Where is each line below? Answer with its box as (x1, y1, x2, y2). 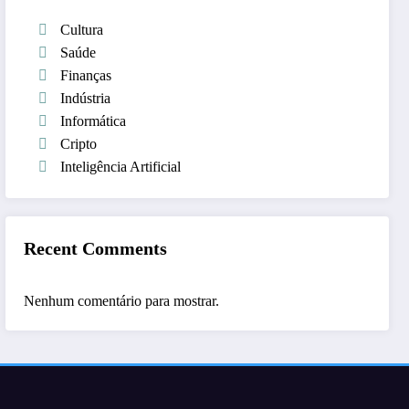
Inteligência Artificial (60, 158, 182, 174)
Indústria (60, 89, 111, 106)
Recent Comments (24, 237, 168, 258)
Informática (60, 112, 127, 129)
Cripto (60, 135, 98, 152)
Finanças (60, 67, 112, 83)
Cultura (60, 21, 104, 37)
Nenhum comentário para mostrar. (24, 292, 220, 309)
